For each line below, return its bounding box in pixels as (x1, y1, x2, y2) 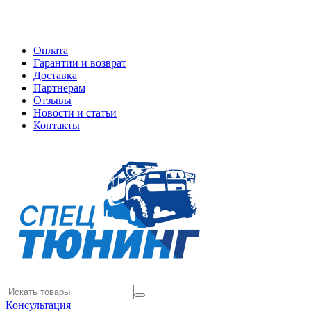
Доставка (33, 69, 77, 81)
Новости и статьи (33, 107, 117, 119)
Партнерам (33, 82, 85, 94)
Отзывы (33, 94, 72, 106)
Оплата (33, 44, 68, 56)
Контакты (33, 119, 80, 131)
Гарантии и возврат (33, 57, 126, 69)
